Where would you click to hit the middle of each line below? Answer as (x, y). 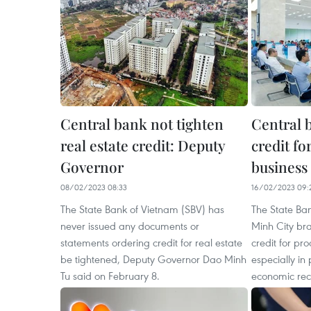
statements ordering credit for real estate (151, 242)
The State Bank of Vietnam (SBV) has (142, 209)
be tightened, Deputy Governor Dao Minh (153, 259)
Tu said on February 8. (110, 276)
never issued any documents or (130, 226)
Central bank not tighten (142, 124)
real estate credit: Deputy (143, 145)
